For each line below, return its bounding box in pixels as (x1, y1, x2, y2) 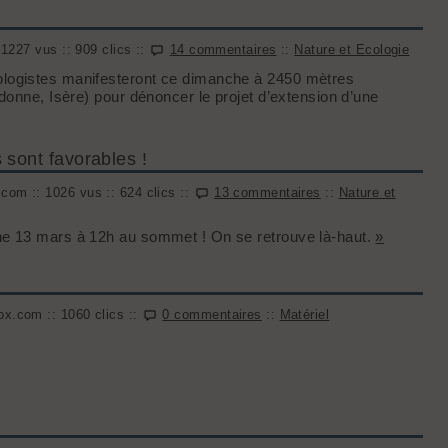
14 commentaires (169, 42, 277, 57)
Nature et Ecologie (294, 42, 410, 57)
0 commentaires (162, 307, 262, 322)
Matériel (279, 307, 330, 322)
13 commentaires (214, 185, 321, 200)
